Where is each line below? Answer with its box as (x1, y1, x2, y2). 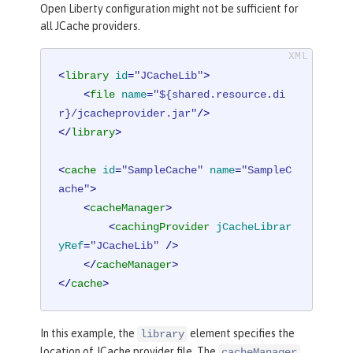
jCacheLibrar (216, 220, 292, 233)
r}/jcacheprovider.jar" (58, 106, 198, 120)
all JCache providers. (40, 19, 140, 32)
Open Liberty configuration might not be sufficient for (40, 2, 299, 15)
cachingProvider (115, 220, 210, 233)
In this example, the (40, 327, 137, 340)
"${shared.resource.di (153, 87, 286, 101)
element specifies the (188, 327, 295, 340)
